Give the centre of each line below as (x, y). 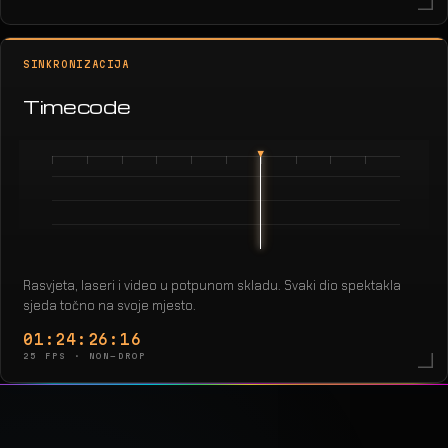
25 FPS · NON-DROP (85, 355)
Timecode (77, 106)
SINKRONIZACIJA (76, 65)
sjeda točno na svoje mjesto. (109, 305)
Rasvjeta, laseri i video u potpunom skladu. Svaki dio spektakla (212, 285)
